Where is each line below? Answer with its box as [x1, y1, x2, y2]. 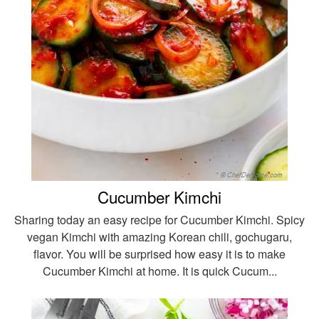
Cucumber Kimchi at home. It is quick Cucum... [42, 262, 277, 279]
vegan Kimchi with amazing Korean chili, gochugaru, [27, 228, 292, 245]
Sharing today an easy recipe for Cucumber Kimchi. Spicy [14, 211, 305, 228]
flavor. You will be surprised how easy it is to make [33, 245, 286, 262]
